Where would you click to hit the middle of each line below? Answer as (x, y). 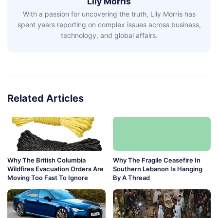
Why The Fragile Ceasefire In (156, 160)
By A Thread (131, 178)
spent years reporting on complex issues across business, (109, 25)
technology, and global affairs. (109, 36)
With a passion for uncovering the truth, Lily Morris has (109, 14)
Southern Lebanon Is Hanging (157, 169)
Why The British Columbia (46, 160)
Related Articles (45, 99)
